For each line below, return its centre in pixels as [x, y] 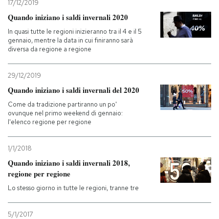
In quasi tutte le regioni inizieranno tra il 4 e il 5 [75, 32]
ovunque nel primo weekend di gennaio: [65, 113]
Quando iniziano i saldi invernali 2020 [68, 17]
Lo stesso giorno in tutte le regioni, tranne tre [73, 188]
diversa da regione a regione [50, 49]
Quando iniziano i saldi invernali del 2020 [74, 90]
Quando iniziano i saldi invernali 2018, [69, 163]
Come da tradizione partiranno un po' [62, 104]
